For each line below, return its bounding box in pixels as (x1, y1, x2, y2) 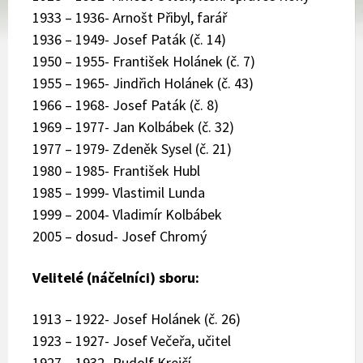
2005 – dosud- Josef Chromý (32, 226, 207, 246)
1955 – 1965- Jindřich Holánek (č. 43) (32, 73, 254, 92)
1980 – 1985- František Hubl (32, 160, 200, 180)
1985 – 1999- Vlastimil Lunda (32, 182, 205, 202)
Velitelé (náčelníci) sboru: (32, 267, 199, 287)
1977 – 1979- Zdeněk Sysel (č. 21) (32, 139, 232, 158)
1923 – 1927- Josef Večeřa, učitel (32, 331, 231, 350)
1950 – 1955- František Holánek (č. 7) (32, 51, 255, 70)
